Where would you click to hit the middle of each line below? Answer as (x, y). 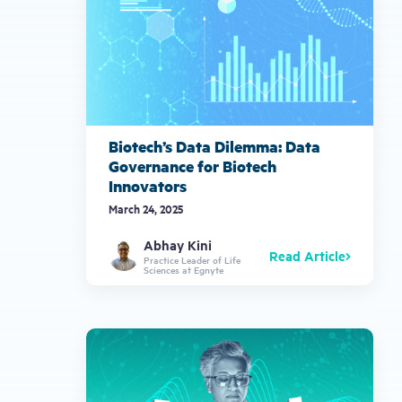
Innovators (148, 186)
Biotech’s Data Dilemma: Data (214, 147)
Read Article (307, 256)
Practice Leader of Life (192, 259)
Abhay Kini (177, 245)
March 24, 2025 (146, 209)
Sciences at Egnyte (183, 269)
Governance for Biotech (192, 166)
